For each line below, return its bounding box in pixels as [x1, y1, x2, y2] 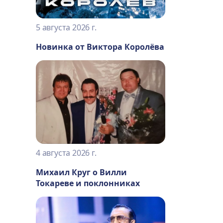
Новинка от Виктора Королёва [36, 41, 164, 53]
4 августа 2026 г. [36, 147, 97, 158]
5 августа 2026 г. [36, 22, 97, 33]
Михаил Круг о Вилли [36, 167, 127, 178]
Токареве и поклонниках [36, 178, 140, 189]
